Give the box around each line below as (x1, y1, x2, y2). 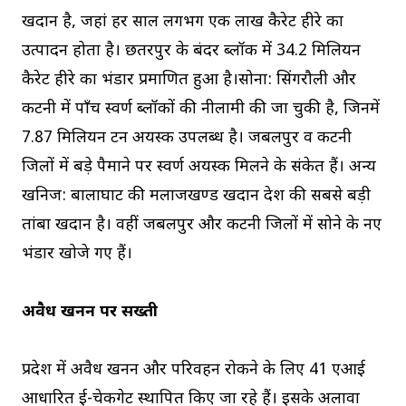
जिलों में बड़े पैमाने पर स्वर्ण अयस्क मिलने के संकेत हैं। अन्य (22, 157, 376, 179)
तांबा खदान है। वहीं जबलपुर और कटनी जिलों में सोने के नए (22, 215, 382, 237)
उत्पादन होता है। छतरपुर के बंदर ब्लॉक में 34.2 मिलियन (22, 41, 361, 63)
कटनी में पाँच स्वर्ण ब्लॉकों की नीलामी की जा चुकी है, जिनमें (22, 99, 380, 121)
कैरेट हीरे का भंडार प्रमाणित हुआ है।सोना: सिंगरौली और (22, 70, 356, 92)
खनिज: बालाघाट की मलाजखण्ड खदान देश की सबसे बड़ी (22, 186, 371, 208)
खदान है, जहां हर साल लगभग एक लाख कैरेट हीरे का (22, 12, 343, 34)
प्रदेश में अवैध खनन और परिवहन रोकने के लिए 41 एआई (22, 360, 365, 382)
